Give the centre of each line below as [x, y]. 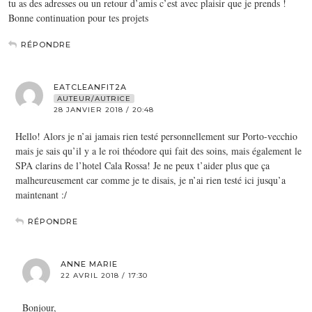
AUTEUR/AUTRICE [94, 98]
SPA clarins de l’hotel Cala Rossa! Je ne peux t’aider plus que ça [142, 165]
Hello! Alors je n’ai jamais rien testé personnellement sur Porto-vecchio [156, 136]
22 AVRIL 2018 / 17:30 [104, 275]
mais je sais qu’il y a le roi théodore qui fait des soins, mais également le [158, 150]
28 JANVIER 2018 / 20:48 [104, 109]
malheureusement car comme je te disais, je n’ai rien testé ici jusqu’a [150, 180]
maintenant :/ [41, 194]
